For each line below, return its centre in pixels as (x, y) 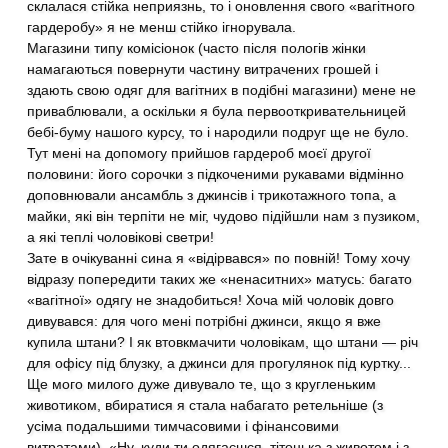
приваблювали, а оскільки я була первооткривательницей (217, 111)
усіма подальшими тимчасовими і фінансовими (183, 426)
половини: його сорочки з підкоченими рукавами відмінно (216, 174)
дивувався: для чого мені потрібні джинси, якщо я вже (204, 321)
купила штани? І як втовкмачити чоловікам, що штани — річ (223, 342)
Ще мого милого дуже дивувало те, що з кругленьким (202, 384)
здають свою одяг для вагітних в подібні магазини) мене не (222, 90)
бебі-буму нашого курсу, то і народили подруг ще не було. (218, 132)
